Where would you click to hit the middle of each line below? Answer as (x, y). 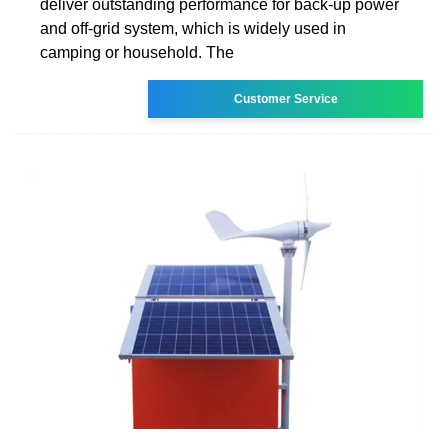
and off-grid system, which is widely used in (193, 28)
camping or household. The (137, 52)
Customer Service (285, 98)
